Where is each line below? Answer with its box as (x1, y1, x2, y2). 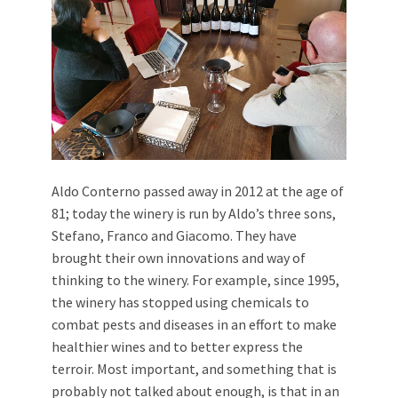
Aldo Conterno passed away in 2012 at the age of (52, 181, 344, 200)
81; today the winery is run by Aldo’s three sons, (52, 203, 336, 222)
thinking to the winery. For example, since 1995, (52, 270, 339, 289)
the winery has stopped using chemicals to (52, 292, 309, 311)
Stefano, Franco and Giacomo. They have (52, 226, 297, 244)
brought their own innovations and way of (52, 248, 306, 267)
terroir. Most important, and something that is (52, 359, 337, 378)
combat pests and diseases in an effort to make (52, 314, 337, 333)
